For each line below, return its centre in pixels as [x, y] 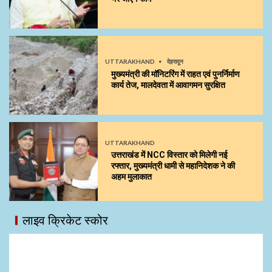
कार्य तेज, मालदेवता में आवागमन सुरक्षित [168, 85]
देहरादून [175, 62]
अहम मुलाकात [131, 176]
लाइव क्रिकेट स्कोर [65, 220]
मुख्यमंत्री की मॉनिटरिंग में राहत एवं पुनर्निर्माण [175, 74]
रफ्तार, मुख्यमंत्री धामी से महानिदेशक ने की [173, 165]
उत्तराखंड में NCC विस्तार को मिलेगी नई [169, 155]
